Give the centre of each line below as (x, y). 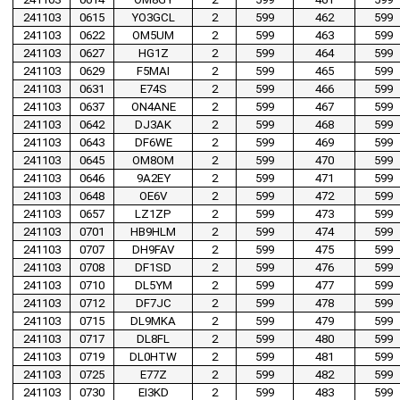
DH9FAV (153, 250)
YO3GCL (153, 18)
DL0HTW (153, 357)
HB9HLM (153, 232)
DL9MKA (153, 321)
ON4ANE (153, 107)
